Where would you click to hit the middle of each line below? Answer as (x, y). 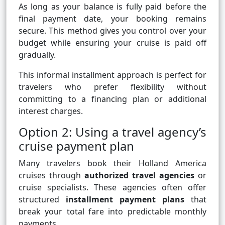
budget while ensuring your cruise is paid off (113, 43)
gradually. (37, 55)
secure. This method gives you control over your (113, 31)
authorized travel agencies (139, 176)
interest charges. (51, 111)
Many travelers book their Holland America (113, 163)
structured (42, 200)
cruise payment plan (76, 146)
